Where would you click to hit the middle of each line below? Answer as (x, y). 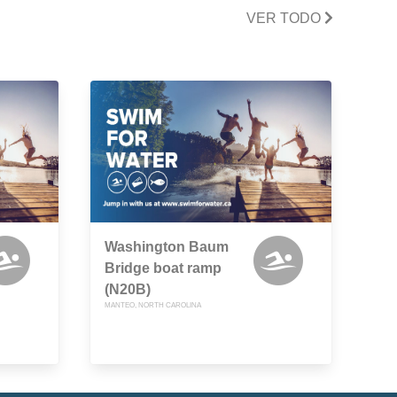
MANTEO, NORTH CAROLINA (153, 306)
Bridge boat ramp (163, 269)
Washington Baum (167, 247)
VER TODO (285, 18)
